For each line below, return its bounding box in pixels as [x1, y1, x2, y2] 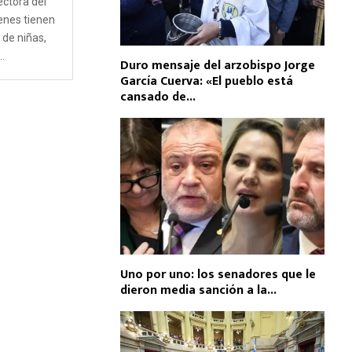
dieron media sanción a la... [120, 279, 277, 301]
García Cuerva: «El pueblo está [120, 71, 293, 93]
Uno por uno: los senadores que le [120, 263, 316, 285]
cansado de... [120, 86, 196, 108]
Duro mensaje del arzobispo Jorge [120, 55, 315, 77]
